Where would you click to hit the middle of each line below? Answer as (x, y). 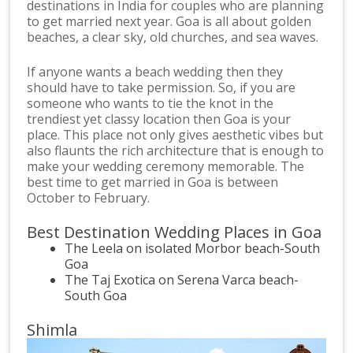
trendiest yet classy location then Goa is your (159, 119)
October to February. (89, 197)
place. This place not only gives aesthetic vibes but (175, 134)
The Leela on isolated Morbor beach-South (193, 248)
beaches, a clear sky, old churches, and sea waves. (173, 37)
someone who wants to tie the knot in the (150, 103)
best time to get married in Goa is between (153, 182)
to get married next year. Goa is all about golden (169, 21)
